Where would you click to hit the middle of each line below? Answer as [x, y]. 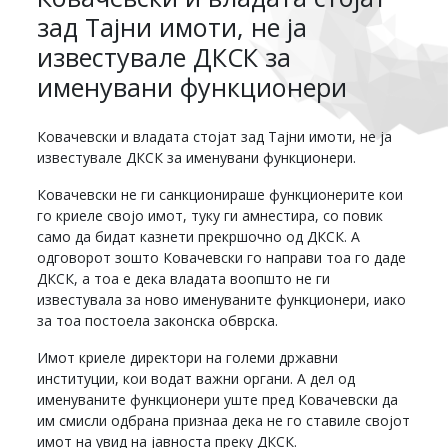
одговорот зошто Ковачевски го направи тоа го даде [222, 257]
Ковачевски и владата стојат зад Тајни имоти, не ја [215, 136]
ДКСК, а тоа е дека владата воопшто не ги [184, 278]
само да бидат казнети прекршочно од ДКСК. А [199, 236]
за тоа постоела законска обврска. [158, 320]
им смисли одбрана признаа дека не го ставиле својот [224, 420]
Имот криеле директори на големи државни [188, 357]
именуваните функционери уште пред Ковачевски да [218, 399]
